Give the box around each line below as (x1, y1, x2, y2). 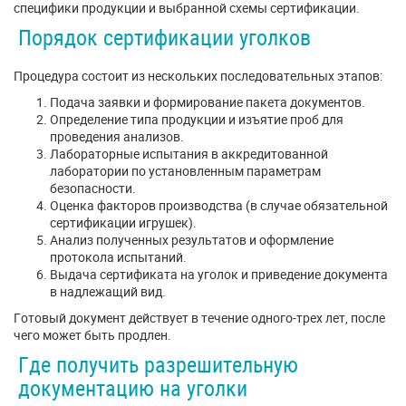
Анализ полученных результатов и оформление (50, 231, 333, 248)
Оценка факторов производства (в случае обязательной (50, 197, 388, 214)
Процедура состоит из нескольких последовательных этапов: (14, 67, 382, 84)
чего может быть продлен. (14, 326, 174, 343)
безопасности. (50, 179, 136, 197)
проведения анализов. (50, 128, 184, 145)
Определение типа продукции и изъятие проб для (50, 111, 343, 128)
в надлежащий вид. (50, 283, 166, 300)
